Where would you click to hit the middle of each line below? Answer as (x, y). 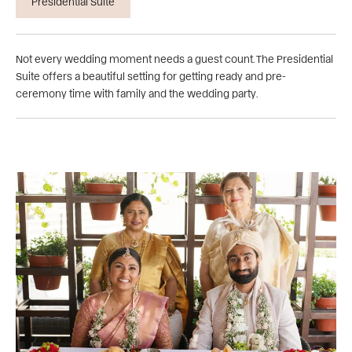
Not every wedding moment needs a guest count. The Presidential (174, 58)
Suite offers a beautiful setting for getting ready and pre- (151, 75)
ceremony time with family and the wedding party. (137, 93)
